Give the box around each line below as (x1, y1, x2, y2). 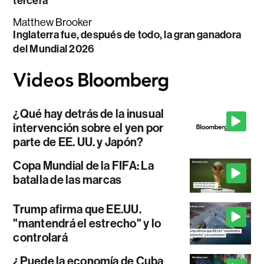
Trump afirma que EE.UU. (13, 202, 141, 216)
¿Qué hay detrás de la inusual (13, 106, 164, 121)
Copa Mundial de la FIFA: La (13, 158, 154, 173)
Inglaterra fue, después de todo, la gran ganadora (13, 28, 242, 42)
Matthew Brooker (13, 16, 93, 29)
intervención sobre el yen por (13, 120, 164, 135)
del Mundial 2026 (13, 42, 95, 56)
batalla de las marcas (13, 172, 122, 187)
